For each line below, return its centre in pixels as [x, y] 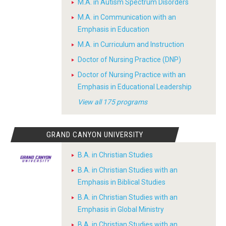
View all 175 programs [112, 102]
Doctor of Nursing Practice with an [132, 75]
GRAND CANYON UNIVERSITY [95, 135]
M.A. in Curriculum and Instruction [131, 44]
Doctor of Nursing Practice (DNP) [129, 60]
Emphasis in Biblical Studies [122, 182]
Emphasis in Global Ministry [121, 209]
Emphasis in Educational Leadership [135, 87]
